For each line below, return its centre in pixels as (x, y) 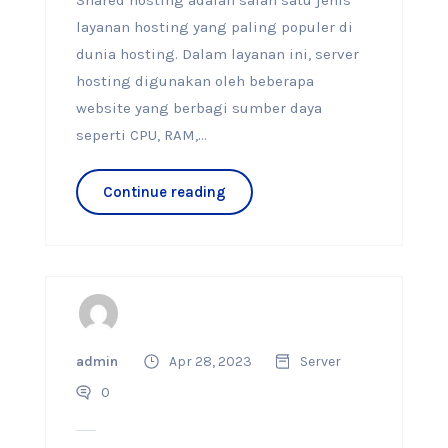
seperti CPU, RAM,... (141, 135)
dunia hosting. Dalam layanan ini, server (217, 54)
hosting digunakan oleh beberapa (194, 81)
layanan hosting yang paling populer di (214, 27)
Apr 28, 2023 (210, 361)
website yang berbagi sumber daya (198, 108)
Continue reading (164, 192)
